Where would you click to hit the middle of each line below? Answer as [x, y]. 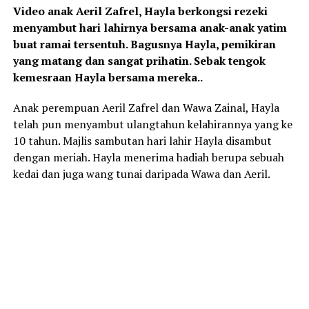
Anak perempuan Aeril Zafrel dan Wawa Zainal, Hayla [146, 108]
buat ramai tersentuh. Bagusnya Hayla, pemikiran [144, 44]
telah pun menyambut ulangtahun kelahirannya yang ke [152, 124]
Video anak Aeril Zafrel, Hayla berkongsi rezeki [140, 11]
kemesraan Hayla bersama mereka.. [108, 78]
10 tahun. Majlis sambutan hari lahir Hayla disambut [142, 141]
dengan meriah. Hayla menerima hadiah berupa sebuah [148, 158]
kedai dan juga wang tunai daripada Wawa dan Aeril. [141, 174]
